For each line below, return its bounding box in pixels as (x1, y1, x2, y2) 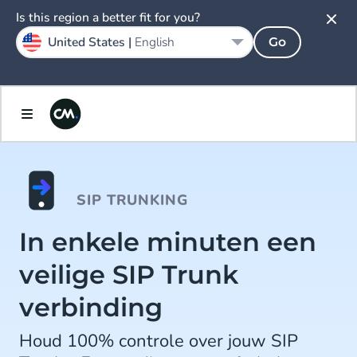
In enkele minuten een (19, 226, 316, 257)
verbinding (19, 292, 163, 323)
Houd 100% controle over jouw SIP (19, 329, 298, 353)
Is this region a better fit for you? (16, 9, 200, 26)
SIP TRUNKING (76, 190, 188, 210)
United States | (48, 33, 135, 51)
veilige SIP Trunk (19, 259, 238, 290)
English (135, 33, 175, 51)
